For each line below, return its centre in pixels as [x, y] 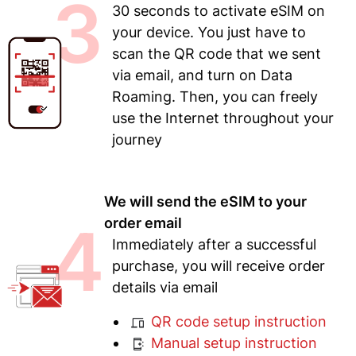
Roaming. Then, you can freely [215, 97]
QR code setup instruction [236, 322]
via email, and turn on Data [202, 75]
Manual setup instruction [232, 343]
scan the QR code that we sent [216, 54]
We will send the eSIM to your [205, 202]
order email [143, 223]
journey [137, 140]
